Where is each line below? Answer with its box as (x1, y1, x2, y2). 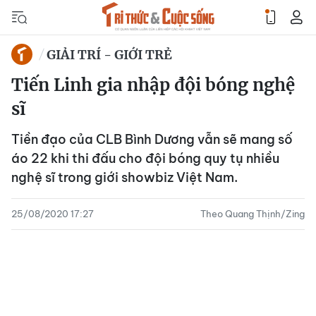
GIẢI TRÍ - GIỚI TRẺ (47, 46, 172, 63)
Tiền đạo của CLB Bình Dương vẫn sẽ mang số (11, 131, 293, 147)
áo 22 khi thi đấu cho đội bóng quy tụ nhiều (11, 150, 279, 166)
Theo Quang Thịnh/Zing (200, 208, 305, 219)
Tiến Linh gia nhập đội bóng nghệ (11, 74, 295, 96)
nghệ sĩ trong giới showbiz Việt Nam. (11, 169, 238, 186)
